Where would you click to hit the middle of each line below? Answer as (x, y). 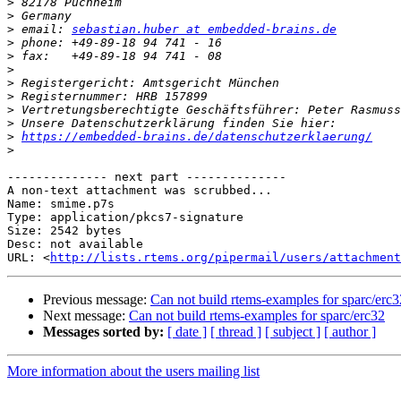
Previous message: (97, 300)
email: (43, 30)
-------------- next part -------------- (147, 177)
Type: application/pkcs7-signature (125, 218)
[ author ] (350, 332)
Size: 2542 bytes (64, 231)
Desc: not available (75, 244)
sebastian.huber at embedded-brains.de (204, 30)
